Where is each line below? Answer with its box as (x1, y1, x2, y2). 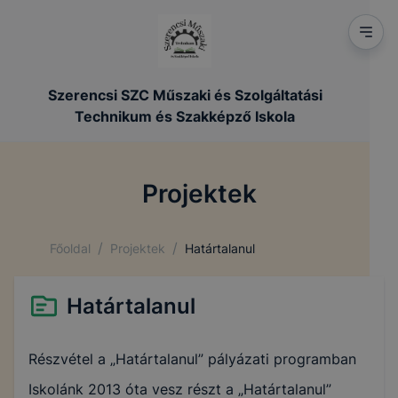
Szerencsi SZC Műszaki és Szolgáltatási (47, 86, 322, 104)
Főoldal (50, 240, 91, 256)
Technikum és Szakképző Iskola (75, 107, 295, 125)
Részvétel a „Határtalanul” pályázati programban (28, 350, 356, 368)
